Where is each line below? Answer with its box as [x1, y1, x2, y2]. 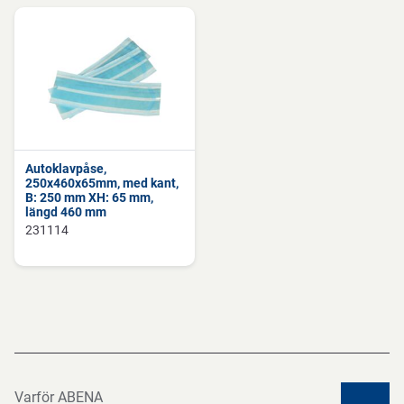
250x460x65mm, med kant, [25, 176, 179, 190]
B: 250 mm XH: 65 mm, [25, 190, 153, 205]
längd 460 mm [25, 205, 106, 219]
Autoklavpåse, [25, 161, 106, 176]
